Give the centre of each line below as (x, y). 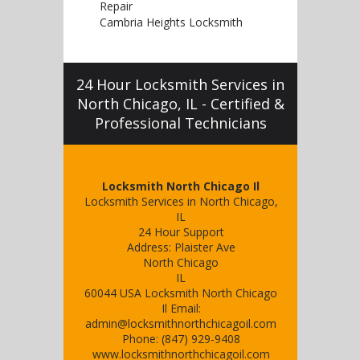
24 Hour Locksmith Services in (180, 84)
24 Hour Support (181, 232)
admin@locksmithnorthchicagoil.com (181, 323)
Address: (150, 247)
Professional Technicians (180, 123)
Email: (184, 308)
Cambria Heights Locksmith (171, 22)
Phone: (141, 339)
